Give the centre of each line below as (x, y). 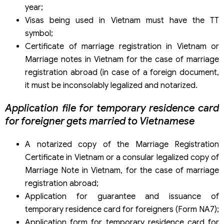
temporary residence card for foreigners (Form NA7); (122, 209)
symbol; (39, 33)
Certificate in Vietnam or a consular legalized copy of (122, 157)
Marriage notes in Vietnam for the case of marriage (122, 59)
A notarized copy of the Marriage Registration (122, 144)
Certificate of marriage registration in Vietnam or (122, 46)
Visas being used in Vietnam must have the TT (122, 20)
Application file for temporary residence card (112, 108)
